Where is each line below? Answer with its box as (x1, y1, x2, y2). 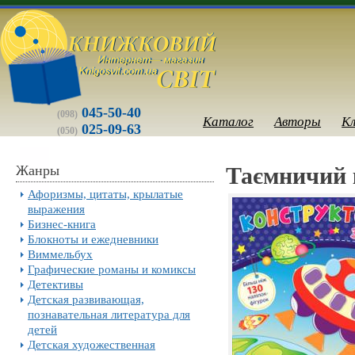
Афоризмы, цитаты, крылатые (28, 187, 183, 200)
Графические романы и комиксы (28, 262, 196, 276)
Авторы (274, 114, 322, 129)
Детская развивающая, (28, 292, 144, 306)
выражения (28, 202, 85, 216)
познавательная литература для (28, 307, 190, 321)
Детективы (28, 277, 83, 291)
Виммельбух (28, 247, 93, 261)
